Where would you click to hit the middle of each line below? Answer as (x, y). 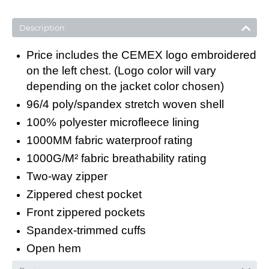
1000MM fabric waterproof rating (110, 141)
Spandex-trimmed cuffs (86, 231)
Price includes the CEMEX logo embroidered (141, 55)
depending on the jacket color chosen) (125, 86)
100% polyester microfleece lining (113, 122)
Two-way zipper (67, 177)
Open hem (54, 249)
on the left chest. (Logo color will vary (121, 71)
